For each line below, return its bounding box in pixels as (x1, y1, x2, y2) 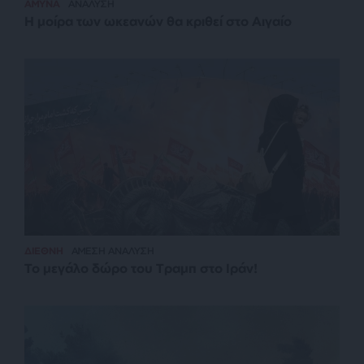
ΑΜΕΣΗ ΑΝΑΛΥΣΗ (71, 245, 154, 258)
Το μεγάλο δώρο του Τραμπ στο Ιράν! (24, 260, 258, 277)
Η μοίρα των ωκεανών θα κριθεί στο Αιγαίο (24, 12, 292, 29)
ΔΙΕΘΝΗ (24, 245, 63, 258)
